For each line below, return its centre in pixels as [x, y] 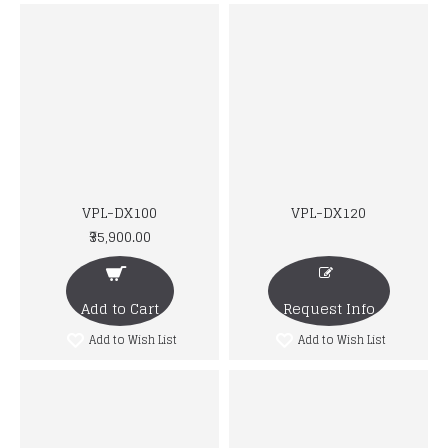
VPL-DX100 [119, 212]
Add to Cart [119, 308]
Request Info [328, 308]
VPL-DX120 [328, 212]
